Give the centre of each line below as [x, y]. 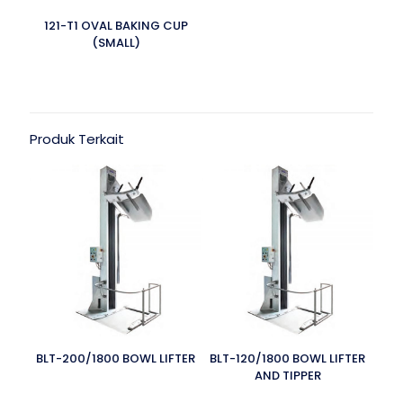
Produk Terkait [77, 139]
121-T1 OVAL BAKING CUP [116, 26]
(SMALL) [116, 43]
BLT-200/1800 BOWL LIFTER [116, 358]
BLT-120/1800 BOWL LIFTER [287, 358]
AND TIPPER [287, 376]
